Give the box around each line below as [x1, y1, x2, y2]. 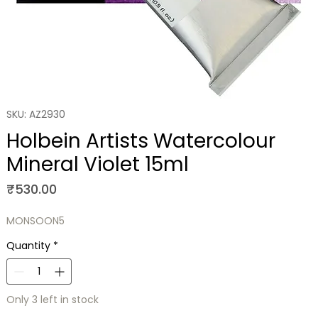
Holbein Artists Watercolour [6, 127, 275, 155]
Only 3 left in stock [6, 292, 99, 307]
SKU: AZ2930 [6, 107, 65, 122]
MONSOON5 [6, 214, 65, 229]
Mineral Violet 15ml [6, 150, 189, 179]
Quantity [6, 238, 50, 253]
